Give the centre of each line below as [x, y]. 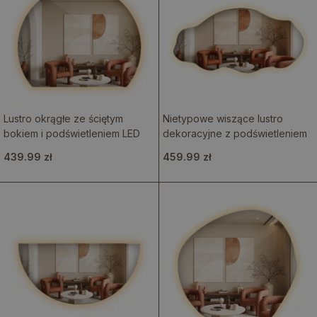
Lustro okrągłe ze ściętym [63, 119]
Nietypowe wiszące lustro [223, 119]
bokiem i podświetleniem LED [72, 133]
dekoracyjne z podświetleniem [235, 133]
